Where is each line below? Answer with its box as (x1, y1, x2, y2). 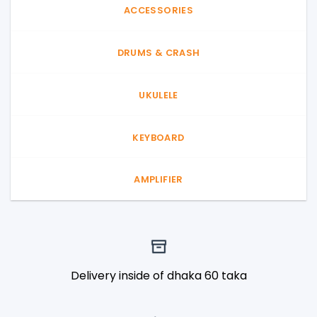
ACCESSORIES (123, 4, 194, 17)
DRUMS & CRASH (117, 46, 200, 59)
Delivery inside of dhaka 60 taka (70, 267, 247, 284)
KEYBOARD (132, 131, 185, 144)
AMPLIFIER (134, 173, 183, 186)
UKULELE (139, 88, 178, 101)
